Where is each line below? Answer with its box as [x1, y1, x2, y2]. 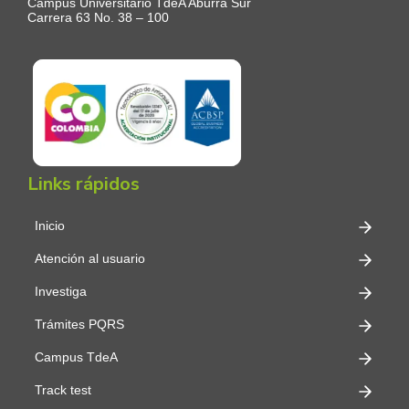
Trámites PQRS [35, 316, 124, 331]
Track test [35, 382, 91, 397]
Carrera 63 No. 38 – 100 [27, 9, 169, 25]
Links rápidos [27, 171, 140, 196]
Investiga [35, 283, 87, 299]
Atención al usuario [35, 250, 145, 266]
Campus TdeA [35, 349, 118, 364]
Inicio [35, 217, 65, 233]
